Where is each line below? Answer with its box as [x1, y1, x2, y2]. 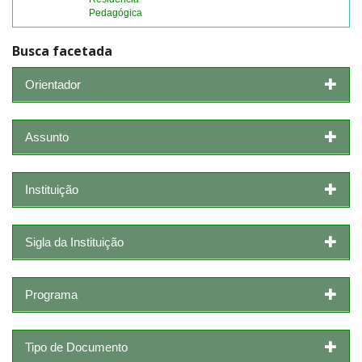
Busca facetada [12, 42, 112, 60]
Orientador [25, 77, 81, 91]
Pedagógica [89, 7, 142, 19]
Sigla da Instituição [25, 234, 124, 249]
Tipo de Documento [25, 339, 128, 354]
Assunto [25, 129, 69, 144]
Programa [25, 287, 78, 301]
